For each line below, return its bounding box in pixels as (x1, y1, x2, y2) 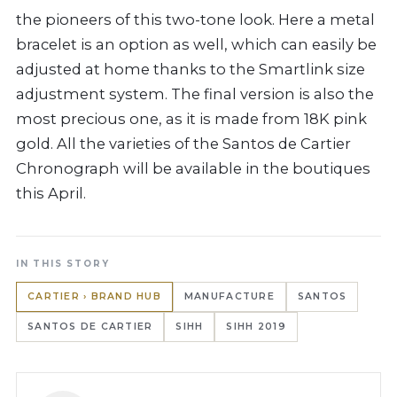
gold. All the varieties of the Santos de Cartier (16, 135, 351, 153)
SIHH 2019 (226, 321, 286, 333)
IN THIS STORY (16, 258, 110, 270)
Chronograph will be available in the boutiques (16, 160, 370, 178)
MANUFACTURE (183, 291, 275, 303)
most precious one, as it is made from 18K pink (16, 110, 367, 128)
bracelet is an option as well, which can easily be (16, 35, 377, 54)
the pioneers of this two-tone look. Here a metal (16, 11, 375, 29)
